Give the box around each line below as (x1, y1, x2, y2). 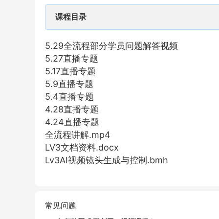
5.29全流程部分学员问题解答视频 (45, 41, 178, 51)
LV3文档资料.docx (45, 142, 119, 153)
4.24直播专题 (45, 117, 99, 127)
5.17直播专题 (45, 66, 96, 76)
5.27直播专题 (45, 53, 98, 64)
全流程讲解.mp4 (45, 130, 110, 140)
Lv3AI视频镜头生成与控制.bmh (45, 155, 168, 165)
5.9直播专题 (45, 79, 93, 89)
